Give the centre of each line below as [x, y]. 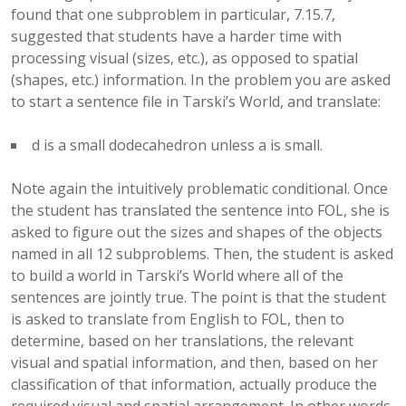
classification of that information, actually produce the [194, 384]
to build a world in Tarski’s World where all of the [177, 275]
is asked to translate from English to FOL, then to [178, 319]
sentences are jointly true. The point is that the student [198, 297]
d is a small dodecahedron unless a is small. [177, 145]
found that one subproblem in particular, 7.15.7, [173, 14]
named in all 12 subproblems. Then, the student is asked [202, 254]
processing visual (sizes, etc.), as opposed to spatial [184, 58]
